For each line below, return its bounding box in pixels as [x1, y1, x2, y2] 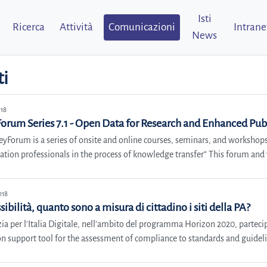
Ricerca [12, 21, 45, 33]
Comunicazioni [108, 21, 175, 33]
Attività [60, 21, 94, 33]
